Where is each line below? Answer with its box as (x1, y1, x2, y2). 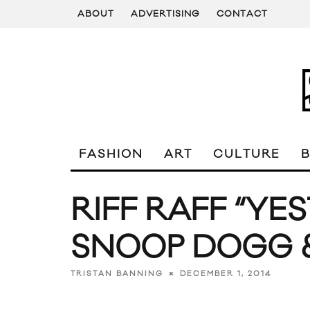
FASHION (79, 147, 143, 162)
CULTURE (213, 147, 280, 162)
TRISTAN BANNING (71, 268, 163, 279)
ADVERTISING (131, 8, 200, 19)
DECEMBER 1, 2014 (180, 268, 271, 279)
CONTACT (217, 8, 268, 19)
